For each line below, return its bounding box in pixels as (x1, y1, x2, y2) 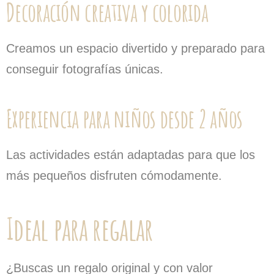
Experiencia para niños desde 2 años (6, 103, 243, 134)
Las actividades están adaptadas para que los (6, 148, 255, 161)
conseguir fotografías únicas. (6, 62, 163, 76)
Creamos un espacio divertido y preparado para (6, 42, 265, 55)
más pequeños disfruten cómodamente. (6, 169, 222, 182)
